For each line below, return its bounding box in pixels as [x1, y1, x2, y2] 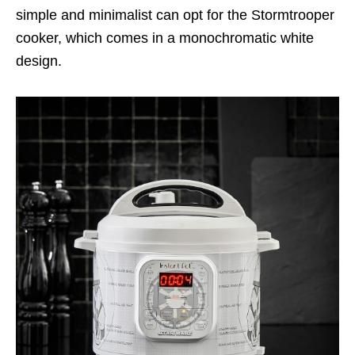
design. [16, 53, 62, 70]
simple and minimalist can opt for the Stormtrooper [16, 7, 334, 24]
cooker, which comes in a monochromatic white [16, 30, 314, 47]
